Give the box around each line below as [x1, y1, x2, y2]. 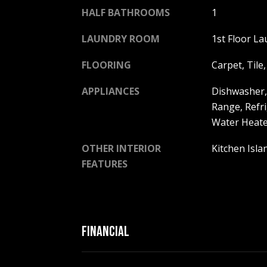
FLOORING [82, 58, 131, 72]
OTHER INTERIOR [82, 142, 161, 155]
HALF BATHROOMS [82, 6, 170, 19]
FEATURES [82, 157, 128, 170]
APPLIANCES [82, 85, 139, 98]
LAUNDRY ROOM [82, 32, 160, 45]
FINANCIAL [82, 222, 129, 240]
